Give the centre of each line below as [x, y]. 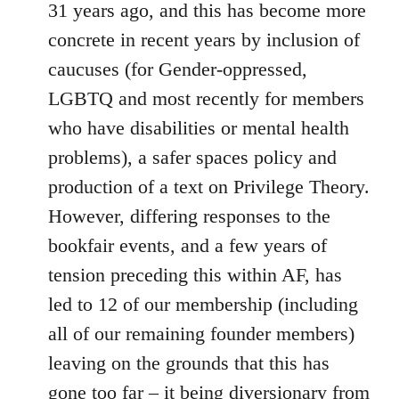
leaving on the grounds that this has [189, 363]
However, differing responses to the [189, 216]
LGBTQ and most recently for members [206, 98]
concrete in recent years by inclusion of [204, 40]
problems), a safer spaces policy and [192, 157]
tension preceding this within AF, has [195, 275]
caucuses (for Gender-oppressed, [178, 69]
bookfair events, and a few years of [187, 245]
